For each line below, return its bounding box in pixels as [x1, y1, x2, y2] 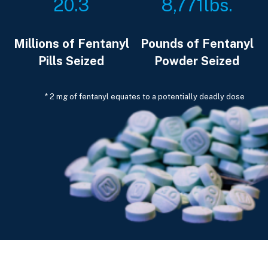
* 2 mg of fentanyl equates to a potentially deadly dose [45, 92, 245, 102]
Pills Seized [38, 54, 104, 69]
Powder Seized [154, 54, 239, 69]
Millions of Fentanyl [13, 36, 129, 51]
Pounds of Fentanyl [140, 36, 254, 51]
